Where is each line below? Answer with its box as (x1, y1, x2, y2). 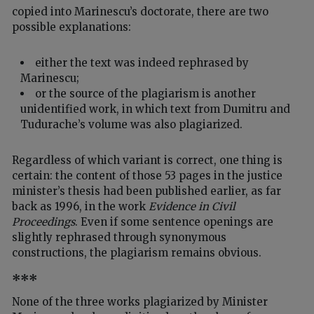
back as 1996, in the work (12, 200, 149, 214)
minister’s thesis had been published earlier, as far (12, 184, 281, 198)
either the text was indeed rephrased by (35, 56, 250, 70)
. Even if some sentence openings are (75, 215, 273, 229)
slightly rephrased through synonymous (12, 231, 226, 245)
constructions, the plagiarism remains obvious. (12, 246, 261, 260)
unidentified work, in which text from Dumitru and (20, 102, 291, 116)
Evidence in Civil (149, 200, 235, 214)
